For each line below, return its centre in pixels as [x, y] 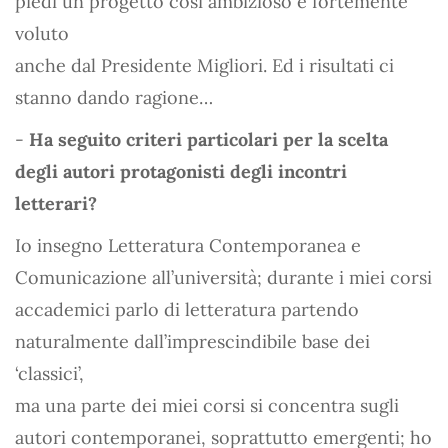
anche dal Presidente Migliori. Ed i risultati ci [204, 65]
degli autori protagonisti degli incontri [181, 171]
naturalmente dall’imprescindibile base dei [192, 341]
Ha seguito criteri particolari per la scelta [208, 139]
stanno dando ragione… [114, 97]
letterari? [56, 203]
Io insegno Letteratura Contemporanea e [188, 245]
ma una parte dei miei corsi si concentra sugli [207, 405]
